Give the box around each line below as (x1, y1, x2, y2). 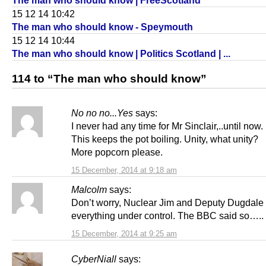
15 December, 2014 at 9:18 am (71, 166, 177, 175)
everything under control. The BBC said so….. (71, 210, 264, 221)
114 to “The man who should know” (12, 72, 207, 85)
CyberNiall (71, 254, 116, 265)
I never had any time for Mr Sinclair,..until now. (71, 121, 263, 132)
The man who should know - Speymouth (12, 21, 193, 33)
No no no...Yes (71, 107, 133, 119)
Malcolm (71, 184, 107, 195)
